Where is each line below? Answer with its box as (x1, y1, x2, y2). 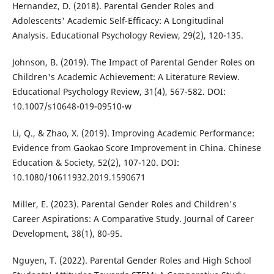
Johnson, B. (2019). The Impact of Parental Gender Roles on (12, 56, 255, 68)
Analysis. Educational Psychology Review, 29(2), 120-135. (12, 29, 243, 42)
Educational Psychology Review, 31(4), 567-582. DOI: (12, 86, 226, 98)
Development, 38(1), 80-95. (12, 228, 122, 240)
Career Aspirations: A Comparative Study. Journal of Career (12, 213, 254, 225)
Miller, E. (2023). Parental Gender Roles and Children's (12, 198, 237, 210)
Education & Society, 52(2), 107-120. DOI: (12, 157, 179, 169)
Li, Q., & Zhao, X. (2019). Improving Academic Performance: (12, 127, 254, 139)
